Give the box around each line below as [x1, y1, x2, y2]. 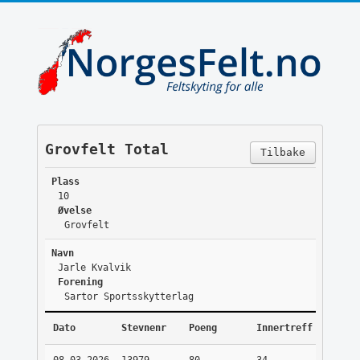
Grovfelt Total [44, 141, 169, 158]
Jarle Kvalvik [57, 262, 131, 274]
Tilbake [260, 146, 305, 159]
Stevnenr [121, 322, 166, 334]
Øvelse [57, 205, 92, 217]
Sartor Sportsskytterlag [63, 291, 194, 303]
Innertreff [256, 322, 313, 334]
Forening [57, 276, 103, 288]
